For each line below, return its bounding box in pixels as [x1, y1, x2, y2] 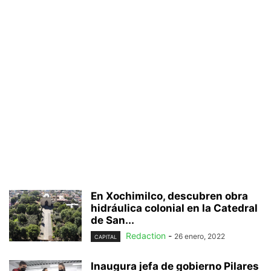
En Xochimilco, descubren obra [91, 189, 248, 202]
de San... [91, 214, 134, 226]
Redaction [126, 230, 166, 241]
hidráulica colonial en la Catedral [91, 201, 258, 214]
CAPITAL [94, 233, 117, 240]
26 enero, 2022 [174, 231, 225, 241]
